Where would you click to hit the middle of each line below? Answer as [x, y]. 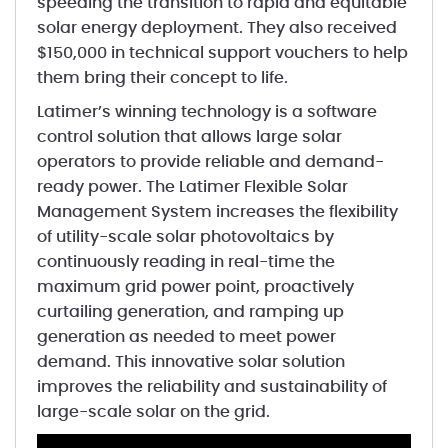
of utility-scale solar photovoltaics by [185, 237]
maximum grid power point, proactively [195, 287]
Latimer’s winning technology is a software [206, 112]
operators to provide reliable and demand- [210, 162]
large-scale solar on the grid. [155, 412]
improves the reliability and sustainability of [211, 387]
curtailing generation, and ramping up [190, 312]
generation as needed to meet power [186, 337]
